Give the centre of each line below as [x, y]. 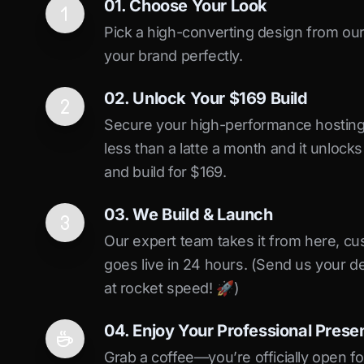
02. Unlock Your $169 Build [206, 98]
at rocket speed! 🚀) [172, 288]
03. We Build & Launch [188, 214]
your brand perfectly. [173, 56]
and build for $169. [165, 172]
